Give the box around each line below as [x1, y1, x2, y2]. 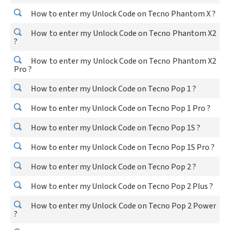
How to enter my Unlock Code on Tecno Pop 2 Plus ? [29, 181, 213, 192]
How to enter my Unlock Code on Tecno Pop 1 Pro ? [29, 103, 210, 114]
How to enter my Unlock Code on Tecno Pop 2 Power [29, 200, 216, 212]
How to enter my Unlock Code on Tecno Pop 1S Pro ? [29, 142, 215, 153]
